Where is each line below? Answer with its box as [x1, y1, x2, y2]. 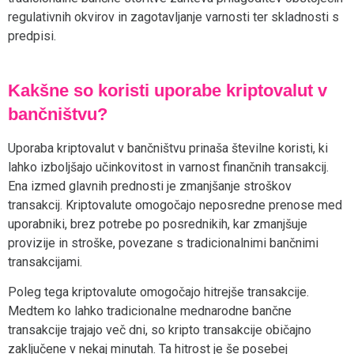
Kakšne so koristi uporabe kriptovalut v [8, 80, 328, 100]
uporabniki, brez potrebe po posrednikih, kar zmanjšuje [8, 216, 307, 232]
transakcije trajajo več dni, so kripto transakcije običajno [8, 322, 311, 338]
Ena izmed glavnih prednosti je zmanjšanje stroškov [8, 178, 292, 194]
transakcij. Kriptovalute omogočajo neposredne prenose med [8, 197, 342, 213]
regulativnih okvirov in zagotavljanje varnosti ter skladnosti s [8, 9, 339, 24]
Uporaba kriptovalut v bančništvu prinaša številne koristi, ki [8, 140, 328, 156]
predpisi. [8, 28, 56, 43]
